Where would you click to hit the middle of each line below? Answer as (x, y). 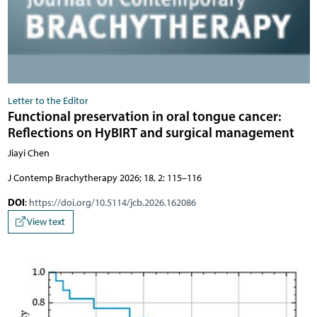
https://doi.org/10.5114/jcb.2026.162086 (112, 202)
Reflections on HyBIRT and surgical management (151, 132)
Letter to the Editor (48, 100)
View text (45, 222)
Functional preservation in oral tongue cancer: (144, 116)
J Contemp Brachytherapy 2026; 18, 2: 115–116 (104, 178)
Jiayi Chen (28, 153)
